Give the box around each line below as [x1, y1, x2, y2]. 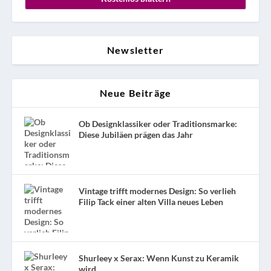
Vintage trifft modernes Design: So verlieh [79, 185, 236, 196]
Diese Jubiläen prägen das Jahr [79, 129, 193, 140]
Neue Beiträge [99, 87, 172, 99]
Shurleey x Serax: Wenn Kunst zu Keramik [79, 252, 239, 263]
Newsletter [107, 44, 164, 56]
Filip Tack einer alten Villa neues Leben [79, 196, 223, 207]
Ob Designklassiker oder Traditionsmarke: [79, 118, 237, 129]
